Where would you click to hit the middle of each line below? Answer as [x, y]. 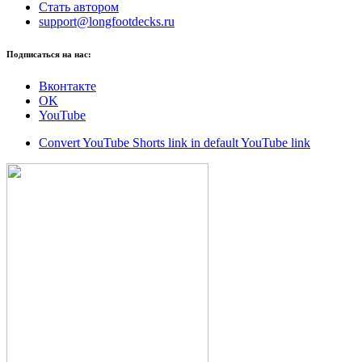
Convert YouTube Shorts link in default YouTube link [175, 142]
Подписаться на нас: [49, 54]
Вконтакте [67, 86]
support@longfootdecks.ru [107, 21]
